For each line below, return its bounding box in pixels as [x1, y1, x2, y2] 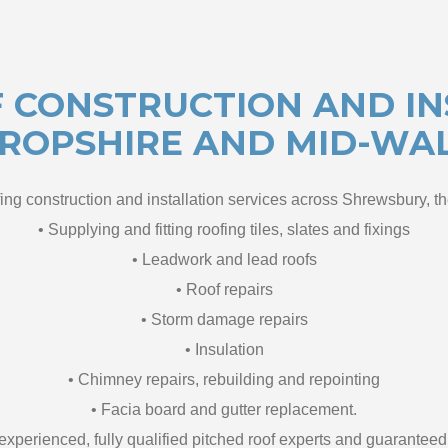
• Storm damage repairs [140, 310, 308, 328]
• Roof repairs [175, 280, 273, 298]
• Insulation [184, 340, 264, 358]
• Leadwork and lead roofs [131, 250, 317, 268]
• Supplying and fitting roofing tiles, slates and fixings [38, 220, 410, 238]
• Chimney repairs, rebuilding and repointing [68, 370, 380, 388]
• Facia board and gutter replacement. [91, 400, 357, 418]
